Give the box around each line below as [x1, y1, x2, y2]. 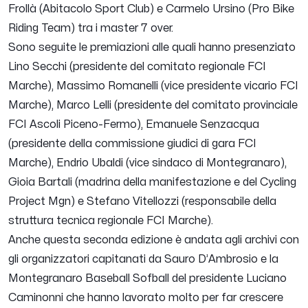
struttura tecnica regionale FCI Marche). [8, 215, 213, 227]
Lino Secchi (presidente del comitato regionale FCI [8, 61, 266, 73]
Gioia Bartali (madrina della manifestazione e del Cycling [8, 177, 296, 188]
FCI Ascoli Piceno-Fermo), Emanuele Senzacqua [8, 119, 259, 131]
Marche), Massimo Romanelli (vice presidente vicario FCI [8, 80, 298, 92]
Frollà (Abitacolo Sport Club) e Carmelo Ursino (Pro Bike [8, 3, 294, 15]
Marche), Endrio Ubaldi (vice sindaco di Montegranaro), [8, 157, 287, 169]
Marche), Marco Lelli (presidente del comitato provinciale [8, 100, 298, 111]
